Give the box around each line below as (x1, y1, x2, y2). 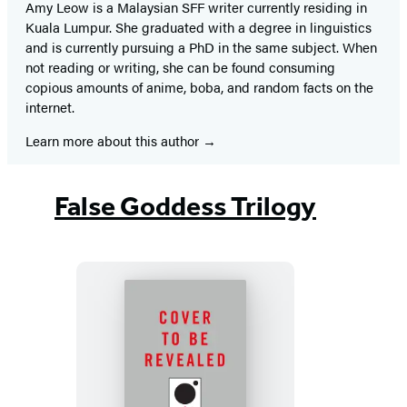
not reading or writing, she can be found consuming (25, 56, 335, 76)
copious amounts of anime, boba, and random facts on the (25, 76, 373, 96)
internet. (25, 96, 74, 116)
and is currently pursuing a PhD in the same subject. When (25, 36, 377, 56)
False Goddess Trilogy (55, 189, 316, 223)
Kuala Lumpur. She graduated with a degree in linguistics (25, 16, 372, 36)
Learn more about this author (25, 130, 203, 150)
